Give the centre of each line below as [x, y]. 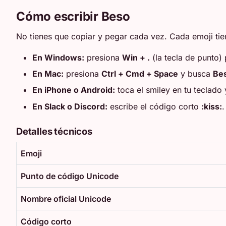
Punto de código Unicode [70, 176]
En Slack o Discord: [70, 106]
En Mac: [48, 73]
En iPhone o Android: [74, 90]
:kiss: [212, 106]
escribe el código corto [154, 106]
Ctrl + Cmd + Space [140, 73]
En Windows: [58, 57]
